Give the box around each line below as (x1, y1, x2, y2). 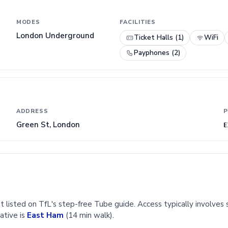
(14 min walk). (64, 210, 114, 220)
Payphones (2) (134, 47, 181, 58)
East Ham (27, 210, 64, 220)
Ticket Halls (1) (134, 32, 184, 42)
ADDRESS (16, 107, 48, 116)
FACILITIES (120, 18, 156, 26)
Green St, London (16, 120, 80, 130)
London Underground (16, 30, 94, 41)
